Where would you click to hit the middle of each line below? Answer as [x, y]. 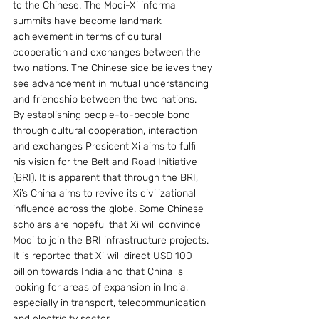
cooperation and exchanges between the [108, 52]
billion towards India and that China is [99, 271]
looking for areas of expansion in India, [102, 287]
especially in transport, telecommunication [111, 303]
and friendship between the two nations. [105, 99]
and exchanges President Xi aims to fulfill [108, 146]
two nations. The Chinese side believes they [114, 68]
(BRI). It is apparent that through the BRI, [107, 177]
